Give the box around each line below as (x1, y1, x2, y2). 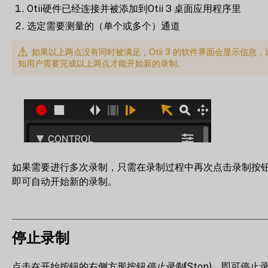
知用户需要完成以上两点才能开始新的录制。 (18, 58, 185, 68)
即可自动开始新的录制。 (12, 176, 117, 187)
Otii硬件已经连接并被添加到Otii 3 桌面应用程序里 (27, 3, 241, 14)
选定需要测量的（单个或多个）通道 (27, 20, 180, 32)
